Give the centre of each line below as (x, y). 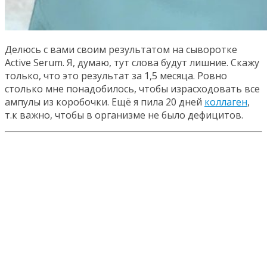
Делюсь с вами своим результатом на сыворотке (121, 49)
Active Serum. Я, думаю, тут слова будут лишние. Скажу (132, 62)
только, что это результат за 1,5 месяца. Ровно (116, 75)
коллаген (226, 102)
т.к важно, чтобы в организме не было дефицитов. (124, 115)
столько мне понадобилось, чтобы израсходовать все (132, 89)
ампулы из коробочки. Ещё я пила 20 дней (105, 102)
